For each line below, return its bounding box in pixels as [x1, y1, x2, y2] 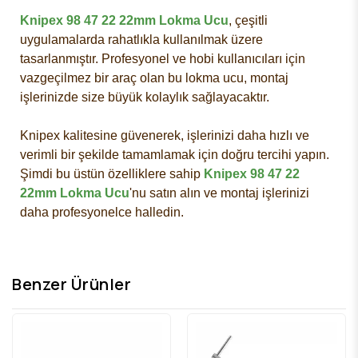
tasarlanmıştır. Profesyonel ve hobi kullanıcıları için [20, 51, 305, 66]
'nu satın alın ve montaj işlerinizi [129, 185, 309, 200]
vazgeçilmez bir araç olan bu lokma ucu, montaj [20, 70, 288, 85]
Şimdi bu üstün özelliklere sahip [20, 166, 204, 181]
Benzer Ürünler [12, 273, 131, 296]
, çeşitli [229, 13, 268, 27]
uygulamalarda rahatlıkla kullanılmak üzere [20, 32, 263, 46]
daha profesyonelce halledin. [20, 205, 184, 219]
